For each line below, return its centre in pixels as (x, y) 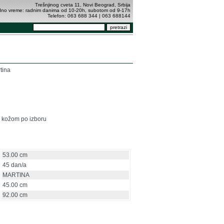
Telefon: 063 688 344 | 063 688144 (89, 16)
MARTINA (16, 175)
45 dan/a (15, 165)
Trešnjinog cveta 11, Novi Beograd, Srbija (83, 5)
